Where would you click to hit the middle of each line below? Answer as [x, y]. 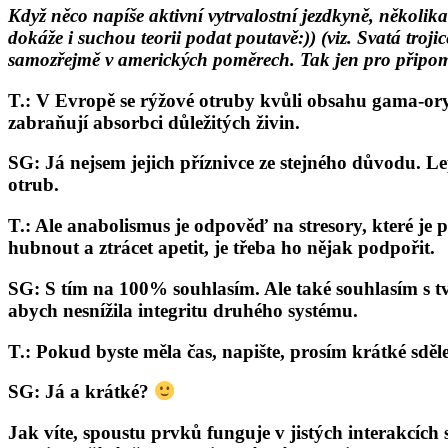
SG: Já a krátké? [81, 392]
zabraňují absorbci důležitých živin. [154, 122]
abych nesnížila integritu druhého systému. [183, 310]
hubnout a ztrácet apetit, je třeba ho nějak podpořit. [221, 248]
